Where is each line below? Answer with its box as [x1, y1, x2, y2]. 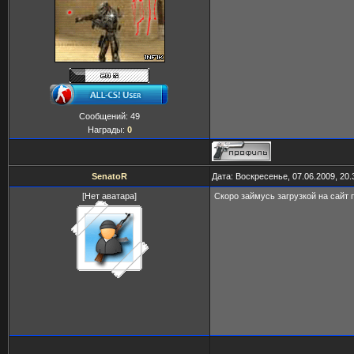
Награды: [87, 125, 127, 134]
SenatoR [92, 171, 127, 181]
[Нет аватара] [82, 191, 137, 201]
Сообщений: [79, 111, 130, 121]
